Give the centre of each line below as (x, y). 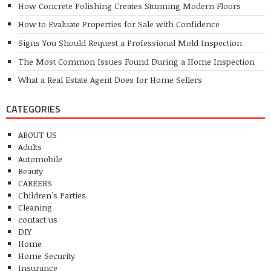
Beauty (31, 171)
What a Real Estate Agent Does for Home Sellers (110, 80)
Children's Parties (52, 195)
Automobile (40, 158)
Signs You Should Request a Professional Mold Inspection (130, 42)
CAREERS (35, 183)
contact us (38, 219)
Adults (30, 146)
